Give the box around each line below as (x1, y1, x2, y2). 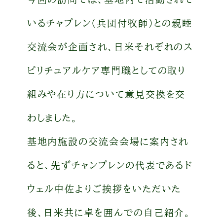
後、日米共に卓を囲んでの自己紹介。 (27, 207, 191, 217)
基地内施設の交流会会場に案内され (27, 136, 189, 146)
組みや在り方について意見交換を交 (27, 89, 186, 99)
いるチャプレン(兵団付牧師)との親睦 (27, 18, 193, 28)
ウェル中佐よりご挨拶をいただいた (27, 184, 182, 193)
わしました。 (27, 112, 78, 122)
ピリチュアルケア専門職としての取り (27, 65, 186, 75)
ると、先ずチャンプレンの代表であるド (27, 160, 193, 170)
